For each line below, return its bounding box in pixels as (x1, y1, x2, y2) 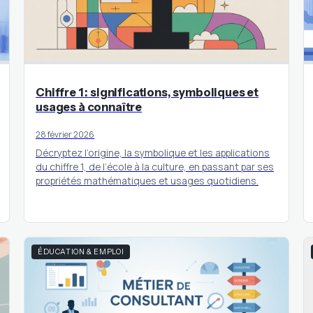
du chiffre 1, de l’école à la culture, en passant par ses (36, 159, 274, 173)
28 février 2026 (36, 128, 94, 140)
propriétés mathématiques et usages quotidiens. (36, 173, 259, 187)
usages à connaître (36, 99, 143, 114)
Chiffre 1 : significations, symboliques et (36, 85, 259, 99)
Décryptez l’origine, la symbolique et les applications (36, 145, 270, 159)
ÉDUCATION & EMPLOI (38, 247, 124, 257)
